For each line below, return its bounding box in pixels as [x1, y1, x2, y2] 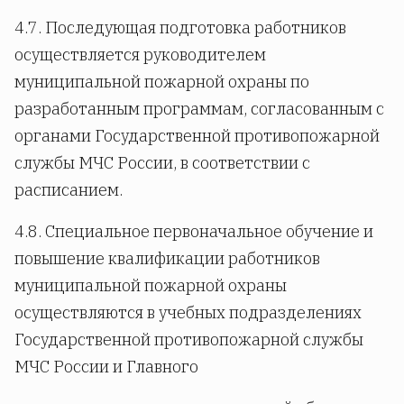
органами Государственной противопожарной [14, 124, 380, 146]
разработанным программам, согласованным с [14, 97, 384, 119]
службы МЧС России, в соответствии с [14, 151, 310, 173]
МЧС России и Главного [14, 355, 198, 377]
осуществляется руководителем [14, 43, 266, 65]
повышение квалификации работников [14, 247, 320, 269]
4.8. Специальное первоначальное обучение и [14, 220, 373, 242]
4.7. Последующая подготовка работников [14, 16, 346, 38]
